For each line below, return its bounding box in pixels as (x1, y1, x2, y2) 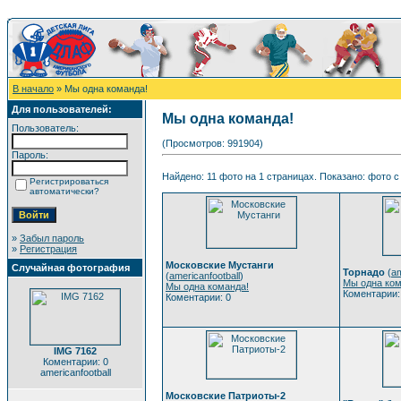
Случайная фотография (12, 262, 130, 273)
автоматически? (30, 186, 99, 196)
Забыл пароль (20, 233, 84, 243)
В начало (13, 83, 54, 94)
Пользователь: (12, 123, 79, 133)
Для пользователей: (12, 104, 112, 115)
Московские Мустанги (166, 260, 274, 270)
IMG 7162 (54, 346, 97, 356)
